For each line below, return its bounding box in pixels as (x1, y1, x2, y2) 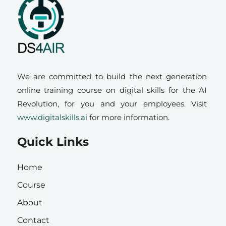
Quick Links (17, 134, 89, 149)
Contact (17, 215, 49, 225)
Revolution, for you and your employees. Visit (17, 98, 207, 108)
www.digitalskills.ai (17, 112, 87, 122)
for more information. (87, 112, 169, 122)
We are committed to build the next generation (17, 71, 207, 81)
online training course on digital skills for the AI (17, 85, 207, 95)
